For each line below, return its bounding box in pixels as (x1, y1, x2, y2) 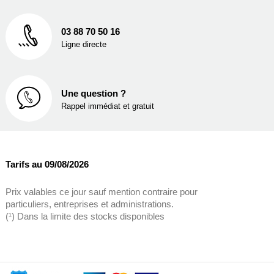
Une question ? (61, 88, 126, 98)
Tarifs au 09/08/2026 (5, 159, 89, 169)
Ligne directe (61, 40, 106, 49)
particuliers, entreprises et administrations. (5, 199, 174, 209)
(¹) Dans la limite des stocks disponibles (5, 211, 165, 221)
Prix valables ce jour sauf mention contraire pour (5, 187, 198, 197)
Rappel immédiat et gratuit (61, 102, 154, 111)
